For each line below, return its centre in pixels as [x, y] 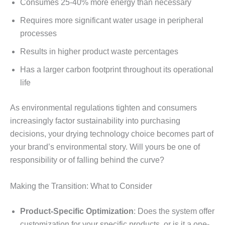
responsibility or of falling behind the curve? [87, 160]
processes [38, 34]
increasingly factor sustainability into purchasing [95, 121]
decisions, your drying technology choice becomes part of [112, 134]
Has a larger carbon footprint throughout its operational [117, 70]
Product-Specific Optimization [77, 211]
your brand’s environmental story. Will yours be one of [105, 147]
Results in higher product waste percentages [99, 52]
